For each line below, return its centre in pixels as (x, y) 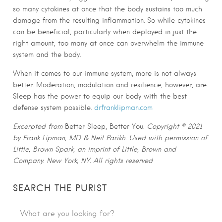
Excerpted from (39, 127)
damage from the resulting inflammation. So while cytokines (109, 21)
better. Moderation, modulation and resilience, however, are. (110, 85)
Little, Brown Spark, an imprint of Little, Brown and (94, 149)
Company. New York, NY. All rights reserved (83, 161)
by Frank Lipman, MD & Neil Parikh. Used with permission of (110, 138)
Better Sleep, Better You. (106, 127)
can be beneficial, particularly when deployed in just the (105, 32)
